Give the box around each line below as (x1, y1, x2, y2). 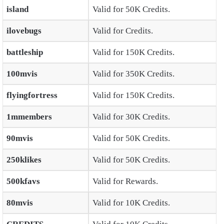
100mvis (6, 69, 37, 79)
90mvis (6, 133, 33, 143)
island (6, 4, 28, 14)
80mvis (6, 198, 33, 208)
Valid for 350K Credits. (92, 69, 174, 79)
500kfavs (6, 176, 40, 186)
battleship (6, 47, 43, 57)
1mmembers (6, 112, 52, 122)
